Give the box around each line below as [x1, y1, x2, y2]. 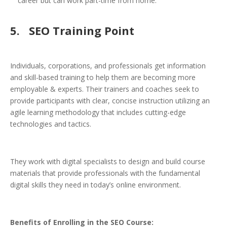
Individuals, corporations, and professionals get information [10, 61, 206, 71]
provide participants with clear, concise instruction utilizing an [10, 96, 210, 106]
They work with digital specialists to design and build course [10, 157, 205, 167]
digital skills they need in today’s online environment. [10, 180, 181, 190]
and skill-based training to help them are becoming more [10, 72, 196, 83]
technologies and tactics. [10, 119, 91, 129]
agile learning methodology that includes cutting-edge [10, 107, 186, 118]
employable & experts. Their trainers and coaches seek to [10, 84, 199, 94]
